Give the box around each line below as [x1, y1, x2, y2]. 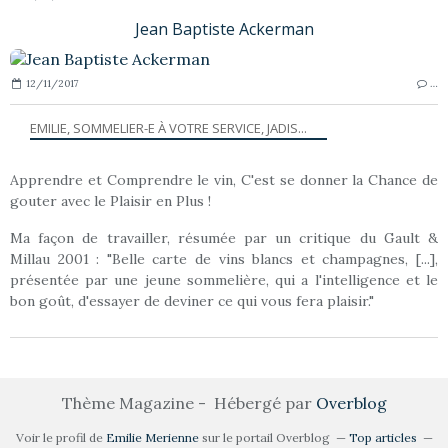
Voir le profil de [15, 429, 106, 445]
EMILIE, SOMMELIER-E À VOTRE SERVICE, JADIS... [30, 118, 307, 137]
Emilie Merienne [105, 429, 199, 445]
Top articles [348, 429, 417, 445]
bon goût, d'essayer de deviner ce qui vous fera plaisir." [10, 291, 374, 310]
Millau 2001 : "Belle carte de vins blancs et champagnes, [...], [10, 249, 438, 268]
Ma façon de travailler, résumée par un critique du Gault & [10, 228, 438, 247]
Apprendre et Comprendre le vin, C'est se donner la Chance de [10, 170, 438, 189]
